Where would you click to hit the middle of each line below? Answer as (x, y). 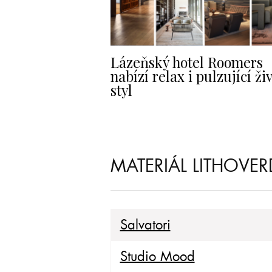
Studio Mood (157, 257)
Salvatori (145, 225)
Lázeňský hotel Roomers (186, 62)
